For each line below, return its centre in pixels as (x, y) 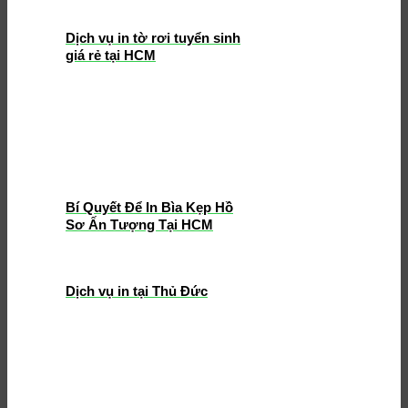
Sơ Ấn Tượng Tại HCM (139, 224)
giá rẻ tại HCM (111, 55)
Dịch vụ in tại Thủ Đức (137, 291)
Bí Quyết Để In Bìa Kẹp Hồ (149, 207)
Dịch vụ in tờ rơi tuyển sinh (153, 37)
